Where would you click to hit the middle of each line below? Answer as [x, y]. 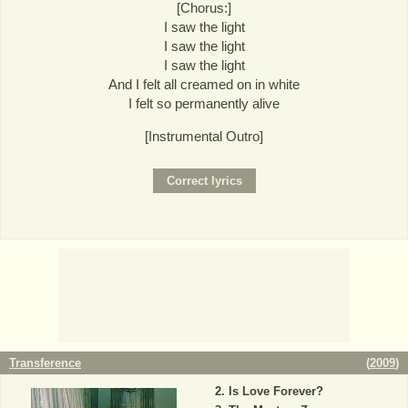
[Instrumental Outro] [204, 136]
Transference [45, 362]
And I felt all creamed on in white [204, 84]
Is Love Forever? [275, 391]
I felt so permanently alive [204, 103]
